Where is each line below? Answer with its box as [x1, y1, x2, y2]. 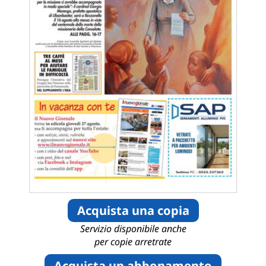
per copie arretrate [94, 235, 172, 249]
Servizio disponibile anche [80, 222, 186, 236]
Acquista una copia [77, 202, 189, 219]
